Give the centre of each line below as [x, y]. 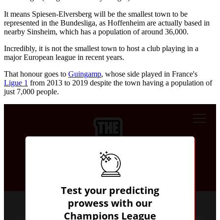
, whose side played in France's [149, 74]
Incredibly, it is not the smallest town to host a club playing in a [101, 49]
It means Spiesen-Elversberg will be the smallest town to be [96, 14]
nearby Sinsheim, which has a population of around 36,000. [96, 32]
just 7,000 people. [31, 92]
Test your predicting [110, 191]
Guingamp [85, 74]
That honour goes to [36, 74]
